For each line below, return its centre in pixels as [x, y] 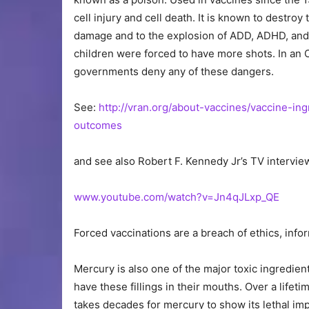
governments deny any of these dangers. [174, 72]
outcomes [98, 126]
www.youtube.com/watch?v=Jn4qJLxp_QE [177, 197]
